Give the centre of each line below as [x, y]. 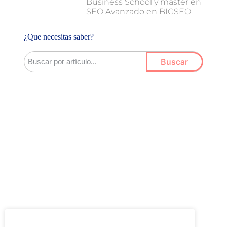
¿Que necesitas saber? [59, 36]
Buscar [175, 62]
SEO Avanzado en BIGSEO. [140, 11]
